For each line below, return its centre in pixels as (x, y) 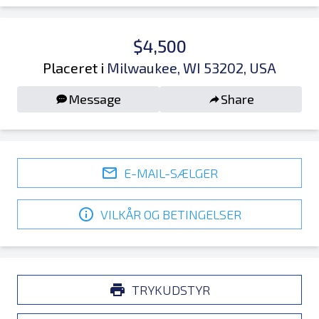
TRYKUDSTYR (171, 289)
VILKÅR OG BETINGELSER (171, 214)
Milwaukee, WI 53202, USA (192, 68)
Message (95, 99)
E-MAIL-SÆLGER (171, 173)
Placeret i (73, 68)
